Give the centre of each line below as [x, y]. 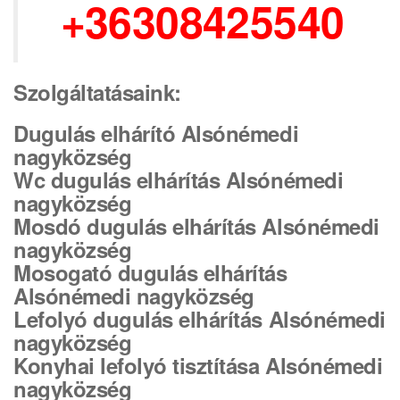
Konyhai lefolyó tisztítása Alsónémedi [198, 365]
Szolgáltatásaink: [97, 92]
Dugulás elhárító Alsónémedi [156, 133]
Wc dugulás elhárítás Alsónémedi [179, 179]
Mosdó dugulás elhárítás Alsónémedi [196, 226]
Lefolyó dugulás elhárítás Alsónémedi [200, 319]
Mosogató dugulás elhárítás [150, 272]
